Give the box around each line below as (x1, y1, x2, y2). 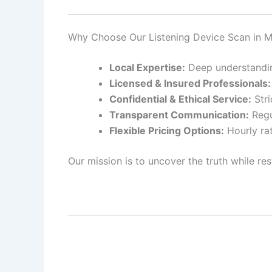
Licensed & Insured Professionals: (109, 76, 271, 89)
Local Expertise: (109, 61, 185, 73)
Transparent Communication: (109, 108, 249, 121)
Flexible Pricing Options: (109, 124, 224, 137)
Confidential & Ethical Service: (109, 92, 251, 105)
